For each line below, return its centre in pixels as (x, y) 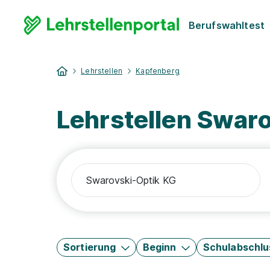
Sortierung (90, 247)
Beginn (159, 247)
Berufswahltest (226, 25)
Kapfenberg (158, 71)
